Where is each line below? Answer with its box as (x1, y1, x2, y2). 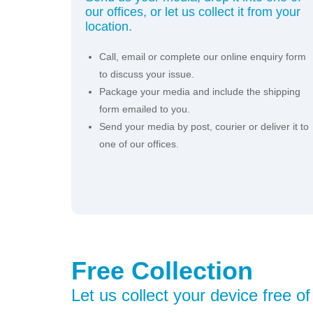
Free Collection (71, 256, 253, 285)
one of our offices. (99, 138, 179, 150)
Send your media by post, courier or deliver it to (99, 120, 309, 132)
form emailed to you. (99, 103, 190, 115)
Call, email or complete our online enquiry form (99, 50, 306, 62)
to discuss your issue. (99, 68, 194, 80)
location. (85, 19, 132, 34)
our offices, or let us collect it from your (85, 4, 300, 19)
